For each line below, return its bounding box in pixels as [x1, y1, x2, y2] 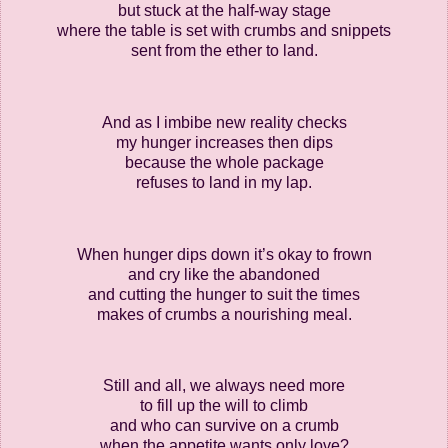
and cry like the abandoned [128, 265, 320, 283]
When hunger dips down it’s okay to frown [76, 245, 372, 263]
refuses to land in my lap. [136, 174, 312, 192]
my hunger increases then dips [115, 134, 333, 152]
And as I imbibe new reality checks [101, 114, 347, 132]
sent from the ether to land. [130, 42, 318, 60]
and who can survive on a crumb [109, 417, 339, 435]
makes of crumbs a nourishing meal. [96, 305, 352, 323]
